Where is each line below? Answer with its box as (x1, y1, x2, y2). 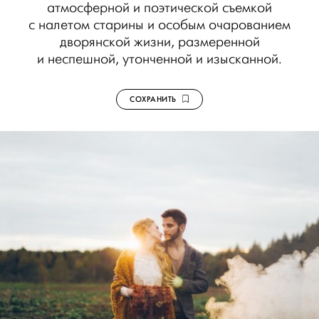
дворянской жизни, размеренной (59, 34, 260, 50)
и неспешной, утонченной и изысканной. (37, 51, 282, 67)
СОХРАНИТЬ (129, 95, 182, 104)
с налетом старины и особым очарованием (28, 17, 291, 33)
